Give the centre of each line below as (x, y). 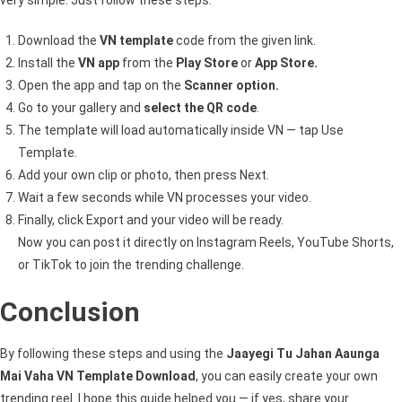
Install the (48, 62)
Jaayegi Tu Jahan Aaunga (303, 353)
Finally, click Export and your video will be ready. (151, 219)
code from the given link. (245, 40)
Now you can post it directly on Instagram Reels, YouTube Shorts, (206, 242)
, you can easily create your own (287, 376)
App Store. (286, 62)
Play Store (207, 62)
